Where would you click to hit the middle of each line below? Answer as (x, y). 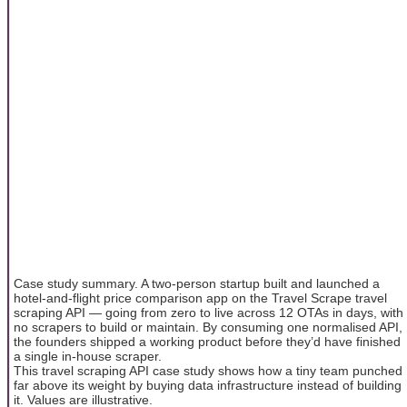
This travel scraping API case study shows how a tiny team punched (208, 370)
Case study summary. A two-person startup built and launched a (197, 283)
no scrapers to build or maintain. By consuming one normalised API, (208, 327)
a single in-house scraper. (88, 356)
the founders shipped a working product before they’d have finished (207, 341)
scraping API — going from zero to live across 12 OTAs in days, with (208, 312)
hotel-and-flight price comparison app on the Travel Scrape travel (200, 298)
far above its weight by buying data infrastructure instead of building (208, 385)
